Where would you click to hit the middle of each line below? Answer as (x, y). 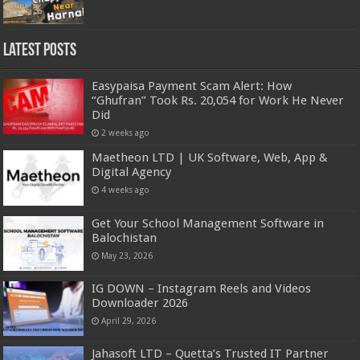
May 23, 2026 (127, 255)
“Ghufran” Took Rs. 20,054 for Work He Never (218, 101)
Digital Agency (132, 172)
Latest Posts (40, 51)
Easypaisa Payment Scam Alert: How (192, 86)
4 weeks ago (126, 190)
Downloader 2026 (140, 303)
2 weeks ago (126, 133)
